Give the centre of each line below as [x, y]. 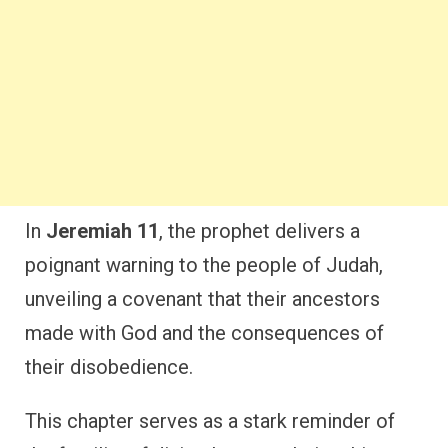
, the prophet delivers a [259, 230]
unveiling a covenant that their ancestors [202, 298]
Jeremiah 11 [102, 230]
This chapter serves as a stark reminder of [210, 420]
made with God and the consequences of [204, 332]
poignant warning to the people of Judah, [204, 264]
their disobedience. [109, 366]
